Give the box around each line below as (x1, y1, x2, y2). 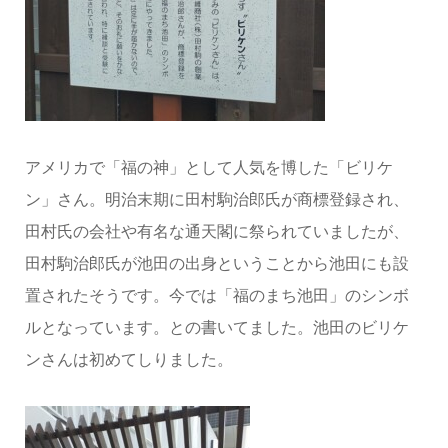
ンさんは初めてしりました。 (24, 350, 233, 368)
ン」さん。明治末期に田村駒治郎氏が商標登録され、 (24, 190, 409, 208)
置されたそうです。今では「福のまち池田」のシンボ (24, 286, 409, 304)
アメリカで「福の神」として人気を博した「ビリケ (24, 158, 393, 176)
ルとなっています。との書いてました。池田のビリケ (24, 318, 409, 336)
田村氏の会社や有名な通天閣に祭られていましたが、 (24, 222, 409, 240)
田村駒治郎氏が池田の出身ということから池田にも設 (24, 254, 409, 272)
